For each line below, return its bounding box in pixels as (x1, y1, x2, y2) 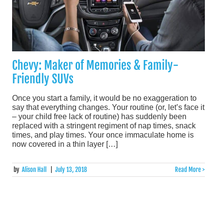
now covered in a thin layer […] (12, 139, 118, 148)
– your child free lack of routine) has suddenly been (12, 112, 186, 121)
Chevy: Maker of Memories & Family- (12, 58, 179, 73)
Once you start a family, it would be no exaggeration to (12, 93, 197, 102)
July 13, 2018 (55, 166, 87, 174)
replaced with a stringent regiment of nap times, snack (12, 121, 196, 130)
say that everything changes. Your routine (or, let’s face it (12, 103, 204, 111)
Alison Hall (22, 166, 47, 174)
